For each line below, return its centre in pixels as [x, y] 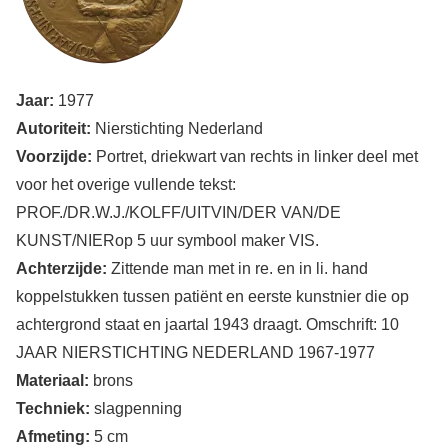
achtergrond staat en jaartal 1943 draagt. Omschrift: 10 [207, 324]
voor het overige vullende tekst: [126, 184]
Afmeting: [53, 436]
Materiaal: [52, 380]
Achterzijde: [61, 268]
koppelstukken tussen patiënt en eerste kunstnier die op [212, 296]
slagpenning [136, 408]
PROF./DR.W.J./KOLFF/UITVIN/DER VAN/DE [178, 212]
